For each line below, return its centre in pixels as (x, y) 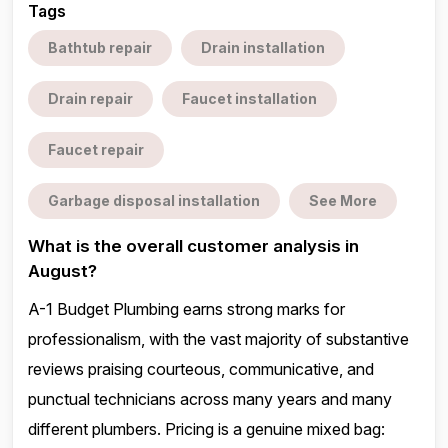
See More (343, 200)
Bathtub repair (100, 47)
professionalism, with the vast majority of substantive (218, 339)
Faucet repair (96, 149)
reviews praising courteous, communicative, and (201, 369)
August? (62, 271)
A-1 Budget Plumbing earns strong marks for (186, 309)
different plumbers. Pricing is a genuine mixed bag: (206, 429)
